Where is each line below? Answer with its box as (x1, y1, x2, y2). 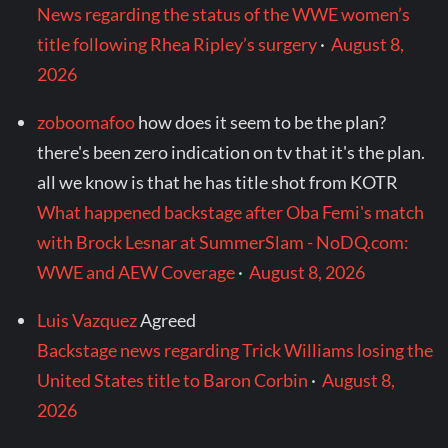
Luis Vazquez (37, 309, 138, 332)
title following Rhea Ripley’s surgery (37, 33, 318, 56)
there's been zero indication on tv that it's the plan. (37, 141, 426, 164)
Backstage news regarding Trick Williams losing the (37, 339, 434, 362)
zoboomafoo (37, 111, 136, 134)
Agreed (140, 309, 197, 332)
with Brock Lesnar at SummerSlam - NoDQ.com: (37, 231, 410, 254)
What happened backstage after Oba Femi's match (37, 201, 425, 224)
